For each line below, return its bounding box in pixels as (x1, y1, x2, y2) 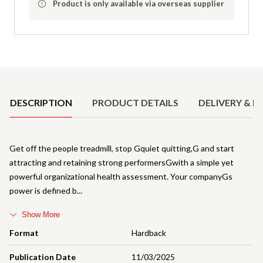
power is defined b (9, 185, 77, 195)
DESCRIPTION (10, 96, 72, 108)
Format (9, 227, 39, 238)
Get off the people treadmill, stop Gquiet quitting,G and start (9, 143, 234, 153)
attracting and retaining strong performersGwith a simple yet (9, 157, 234, 167)
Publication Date (9, 251, 76, 262)
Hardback (131, 227, 166, 238)
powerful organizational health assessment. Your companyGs (9, 171, 232, 181)
